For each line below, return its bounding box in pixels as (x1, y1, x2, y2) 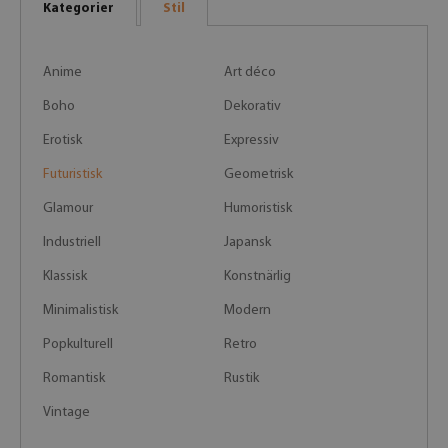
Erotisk (43, 133, 82, 148)
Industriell (43, 235, 101, 250)
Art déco (224, 65, 276, 80)
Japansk (224, 235, 271, 250)
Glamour (43, 201, 93, 216)
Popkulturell (43, 337, 113, 352)
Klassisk (43, 269, 87, 284)
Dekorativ (224, 99, 281, 114)
